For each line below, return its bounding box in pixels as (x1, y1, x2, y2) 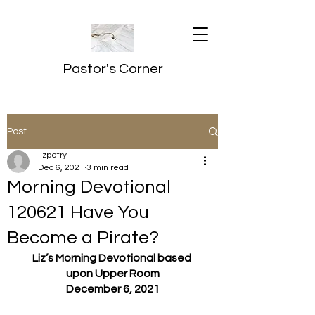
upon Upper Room (65, 268, 160, 279)
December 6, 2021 (65, 283, 160, 295)
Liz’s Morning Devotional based (32, 252, 193, 264)
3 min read (86, 163, 129, 172)
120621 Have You (7, 203, 149, 221)
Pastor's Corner (62, 62, 163, 76)
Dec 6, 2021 (38, 163, 84, 172)
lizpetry (38, 150, 67, 160)
